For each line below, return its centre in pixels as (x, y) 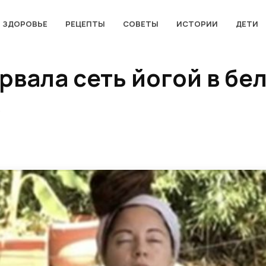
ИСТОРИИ (197, 23)
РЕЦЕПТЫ (85, 23)
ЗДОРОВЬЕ (25, 23)
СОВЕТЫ (140, 23)
